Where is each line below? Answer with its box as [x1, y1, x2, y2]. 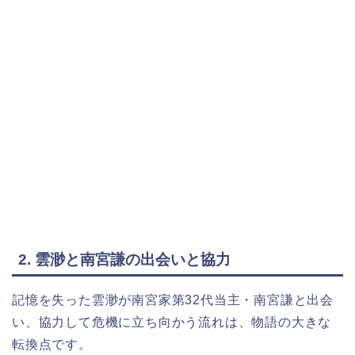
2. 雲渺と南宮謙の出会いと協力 [18, 250, 231, 268]
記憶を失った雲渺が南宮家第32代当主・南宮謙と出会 [12, 292, 334, 307]
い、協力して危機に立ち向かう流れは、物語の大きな [12, 315, 332, 329]
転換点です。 [12, 337, 92, 351]
